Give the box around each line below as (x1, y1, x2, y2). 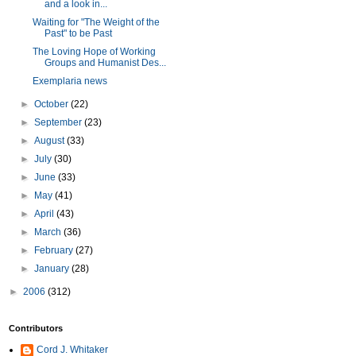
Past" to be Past (44, 28, 112, 39)
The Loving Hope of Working (32, 46, 156, 57)
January (34, 263, 72, 274)
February (34, 245, 76, 256)
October (34, 99, 72, 110)
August (34, 135, 68, 146)
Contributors (9, 323, 63, 333)
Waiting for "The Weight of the (32, 17, 160, 28)
